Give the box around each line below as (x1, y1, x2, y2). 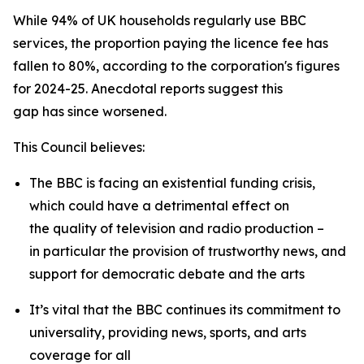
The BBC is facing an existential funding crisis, (29, 175, 315, 191)
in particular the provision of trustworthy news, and (29, 243, 346, 259)
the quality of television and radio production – (29, 220, 324, 236)
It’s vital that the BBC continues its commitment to (29, 301, 340, 318)
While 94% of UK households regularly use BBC (13, 12, 306, 28)
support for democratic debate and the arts (29, 266, 311, 282)
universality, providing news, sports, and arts (29, 324, 306, 340)
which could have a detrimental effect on (29, 197, 289, 214)
